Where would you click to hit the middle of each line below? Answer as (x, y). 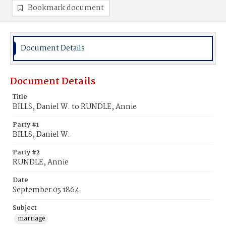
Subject (25, 208)
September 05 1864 (46, 190)
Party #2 (26, 153)
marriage (32, 219)
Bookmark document (66, 8)
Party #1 (26, 125)
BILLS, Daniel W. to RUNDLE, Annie (75, 107)
